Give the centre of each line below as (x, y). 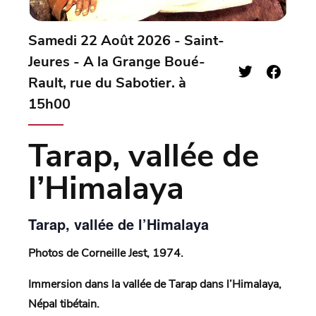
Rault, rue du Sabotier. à (107, 83)
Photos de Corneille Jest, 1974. (106, 254)
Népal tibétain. (64, 304)
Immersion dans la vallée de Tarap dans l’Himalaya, (155, 285)
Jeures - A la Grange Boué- (117, 61)
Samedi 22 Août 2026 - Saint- (126, 40)
